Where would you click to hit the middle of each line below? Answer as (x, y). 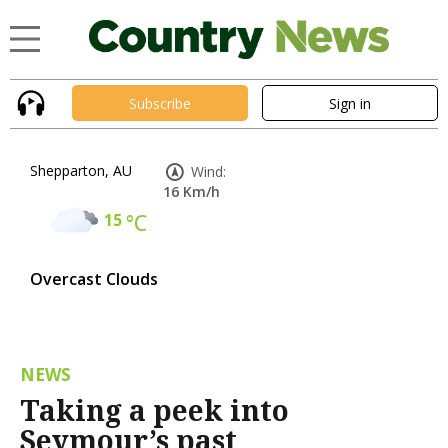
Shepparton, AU (81, 171)
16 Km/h (191, 192)
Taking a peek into (154, 410)
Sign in (350, 103)
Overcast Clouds (94, 279)
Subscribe (160, 103)
